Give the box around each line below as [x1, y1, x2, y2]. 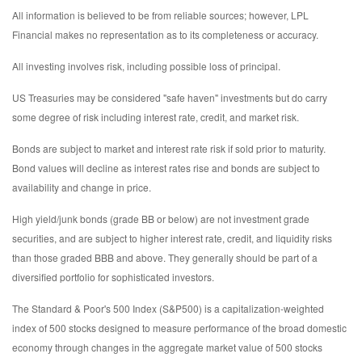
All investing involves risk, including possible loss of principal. [12, 59, 280, 74]
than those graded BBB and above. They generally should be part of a [12, 250, 318, 265]
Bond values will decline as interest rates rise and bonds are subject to [12, 161, 320, 175]
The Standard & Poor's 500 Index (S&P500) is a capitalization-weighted [12, 301, 324, 316]
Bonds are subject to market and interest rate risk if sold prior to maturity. [12, 141, 326, 156]
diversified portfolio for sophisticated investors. [12, 270, 214, 284]
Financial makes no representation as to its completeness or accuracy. [12, 27, 318, 42]
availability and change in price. [12, 180, 151, 195]
